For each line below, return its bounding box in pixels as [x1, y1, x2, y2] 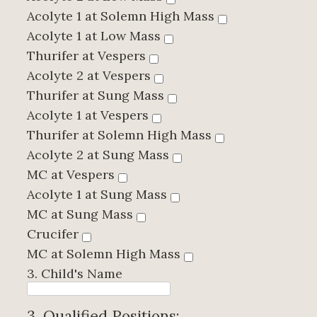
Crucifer [27, 226, 82, 243]
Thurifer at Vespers [27, 47, 149, 64]
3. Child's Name [27, 265, 122, 282]
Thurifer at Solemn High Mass [27, 127, 215, 144]
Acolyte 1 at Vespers [27, 107, 152, 124]
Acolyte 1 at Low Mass [27, 28, 164, 45]
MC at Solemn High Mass [27, 246, 184, 263]
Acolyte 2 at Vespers [27, 67, 154, 84]
